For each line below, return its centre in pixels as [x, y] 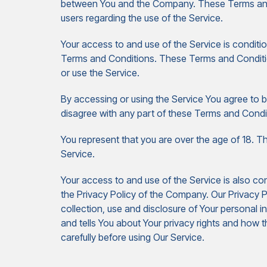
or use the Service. [100, 73]
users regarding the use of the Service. [142, 18]
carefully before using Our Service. [133, 237]
